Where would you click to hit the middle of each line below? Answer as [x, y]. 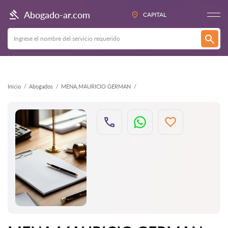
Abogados [41, 86]
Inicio [14, 86]
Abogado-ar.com [57, 15]
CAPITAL [155, 15]
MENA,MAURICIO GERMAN [96, 86]
